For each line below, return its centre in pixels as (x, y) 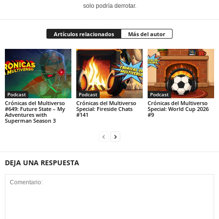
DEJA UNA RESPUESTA (42, 163)
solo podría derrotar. (109, 6)
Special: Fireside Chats (104, 109)
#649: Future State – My (35, 109)
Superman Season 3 (30, 121)
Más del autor (147, 34)
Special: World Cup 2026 (178, 109)
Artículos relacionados (84, 34)
